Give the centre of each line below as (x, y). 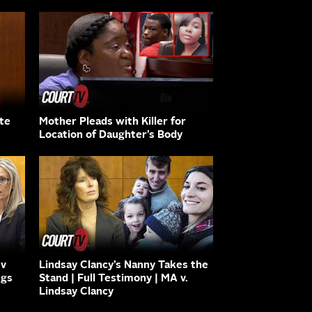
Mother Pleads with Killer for (112, 122)
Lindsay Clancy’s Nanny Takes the (124, 266)
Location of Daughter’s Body (111, 135)
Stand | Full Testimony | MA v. (114, 279)
